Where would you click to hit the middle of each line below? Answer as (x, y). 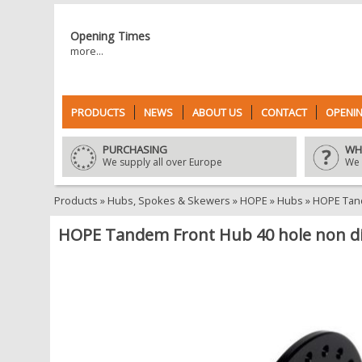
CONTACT (284, 112)
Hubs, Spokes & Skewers (169, 200)
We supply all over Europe (162, 162)
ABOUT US (217, 112)
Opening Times (110, 36)
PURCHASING (135, 149)
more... (87, 51)
